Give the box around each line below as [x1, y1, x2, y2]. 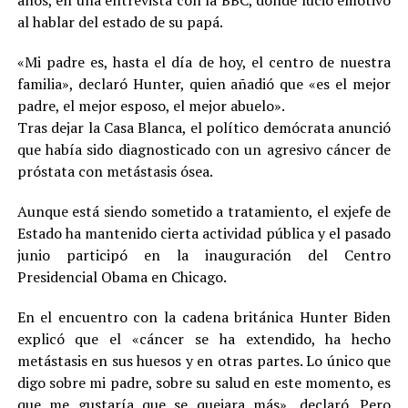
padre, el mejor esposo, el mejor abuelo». [16, 96, 285, 117]
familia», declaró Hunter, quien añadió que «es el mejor [16, 74, 392, 95]
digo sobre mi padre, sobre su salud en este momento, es [16, 372, 392, 393]
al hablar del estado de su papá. [16, 12, 223, 33]
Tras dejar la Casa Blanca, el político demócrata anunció [16, 117, 392, 138]
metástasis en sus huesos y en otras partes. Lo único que [16, 351, 392, 372]
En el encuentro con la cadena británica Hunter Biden [16, 307, 392, 328]
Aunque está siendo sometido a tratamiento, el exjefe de [16, 201, 392, 222]
